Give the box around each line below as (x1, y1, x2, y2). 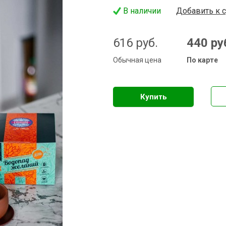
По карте (187, 56, 218, 64)
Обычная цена (113, 56, 161, 64)
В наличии (123, 6, 161, 16)
